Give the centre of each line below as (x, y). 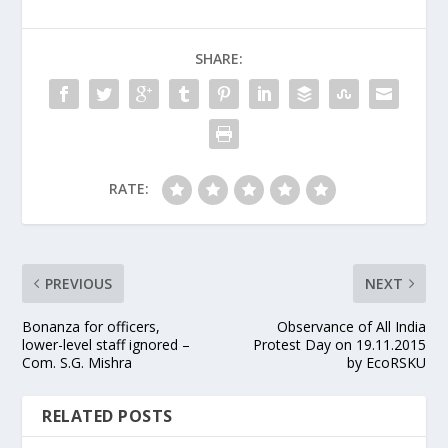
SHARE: (219, 59)
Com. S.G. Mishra (77, 363)
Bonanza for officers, (91, 327)
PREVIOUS (79, 284)
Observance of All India (351, 327)
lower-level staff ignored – (106, 345)
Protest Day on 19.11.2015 (339, 345)
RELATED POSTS (107, 416)
